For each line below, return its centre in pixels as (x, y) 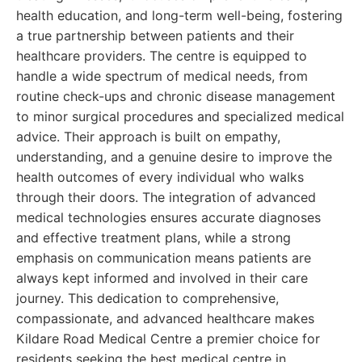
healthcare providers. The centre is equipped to (162, 56)
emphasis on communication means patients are (164, 258)
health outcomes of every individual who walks (160, 177)
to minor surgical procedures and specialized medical (180, 116)
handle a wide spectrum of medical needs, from (162, 76)
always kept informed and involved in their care (162, 278)
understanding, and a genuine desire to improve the (174, 157)
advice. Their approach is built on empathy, (148, 137)
